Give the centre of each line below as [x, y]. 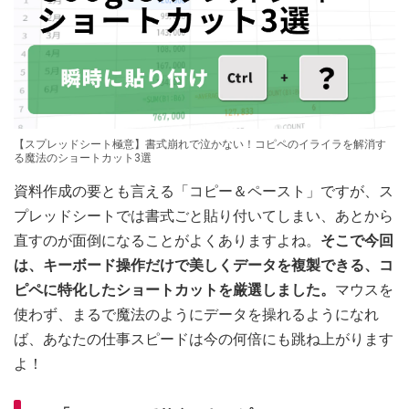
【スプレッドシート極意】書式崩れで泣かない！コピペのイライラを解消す [200, 145]
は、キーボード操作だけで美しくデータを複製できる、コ [204, 266]
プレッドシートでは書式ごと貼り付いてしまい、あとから [204, 216]
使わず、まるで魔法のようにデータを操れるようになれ [196, 315]
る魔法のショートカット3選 [83, 158]
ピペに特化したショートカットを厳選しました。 [174, 290]
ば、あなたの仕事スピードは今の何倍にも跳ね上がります [204, 340]
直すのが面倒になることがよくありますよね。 [167, 241]
